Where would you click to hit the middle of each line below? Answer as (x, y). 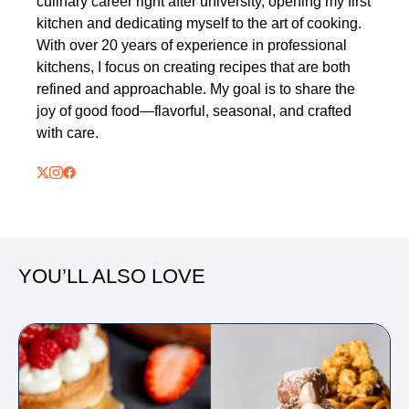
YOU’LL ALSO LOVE (112, 277)
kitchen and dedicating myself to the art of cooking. (199, 23)
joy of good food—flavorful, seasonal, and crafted (194, 110)
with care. (68, 132)
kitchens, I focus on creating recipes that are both (194, 67)
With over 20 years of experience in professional (192, 45)
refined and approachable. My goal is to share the (196, 89)
